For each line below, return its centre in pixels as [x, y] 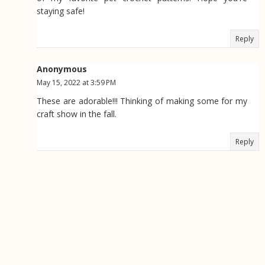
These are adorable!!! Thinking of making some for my [142, 101]
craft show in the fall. [77, 114]
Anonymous [62, 69]
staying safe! [61, 11]
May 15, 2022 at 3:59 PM [76, 83]
